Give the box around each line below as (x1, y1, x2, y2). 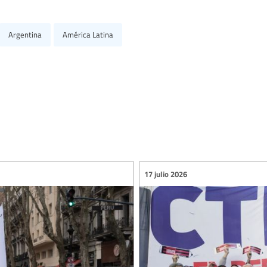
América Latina (63, 29, 113, 41)
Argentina (8, 29, 42, 41)
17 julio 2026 (144, 168, 187, 179)
